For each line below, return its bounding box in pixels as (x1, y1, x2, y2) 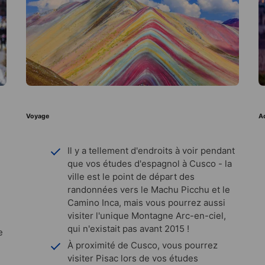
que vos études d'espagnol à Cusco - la (67, 157, 232, 169)
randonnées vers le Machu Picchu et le (67, 183, 230, 195)
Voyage (26, 112, 49, 120)
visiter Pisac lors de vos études (67, 252, 198, 264)
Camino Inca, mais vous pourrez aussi (67, 196, 225, 208)
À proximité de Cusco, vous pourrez (67, 239, 218, 251)
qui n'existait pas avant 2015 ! (67, 222, 189, 234)
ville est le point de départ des (67, 170, 195, 182)
